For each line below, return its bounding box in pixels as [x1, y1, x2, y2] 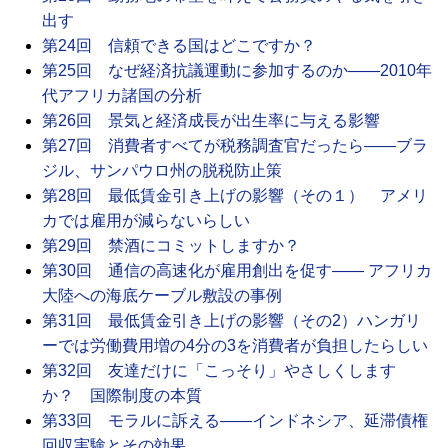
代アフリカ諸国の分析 [42, 86, 202, 104]
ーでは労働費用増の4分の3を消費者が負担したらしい [42, 336, 428, 354]
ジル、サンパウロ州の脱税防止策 [42, 161, 282, 179]
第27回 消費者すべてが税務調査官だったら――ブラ [42, 136, 428, 154]
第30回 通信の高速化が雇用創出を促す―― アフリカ [42, 261, 432, 279]
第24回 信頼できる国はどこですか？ [42, 36, 316, 54]
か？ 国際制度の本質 [42, 386, 202, 404]
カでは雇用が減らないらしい [42, 211, 250, 229]
